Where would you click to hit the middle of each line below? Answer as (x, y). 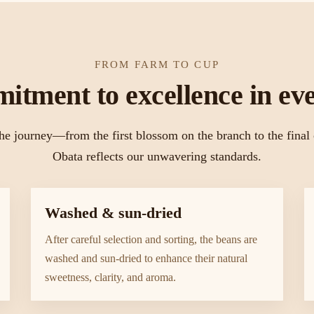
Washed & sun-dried (113, 213)
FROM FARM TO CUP (157, 64)
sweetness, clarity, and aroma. (110, 277)
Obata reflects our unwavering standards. (157, 156)
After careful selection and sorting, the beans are (151, 239)
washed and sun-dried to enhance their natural (146, 258)
